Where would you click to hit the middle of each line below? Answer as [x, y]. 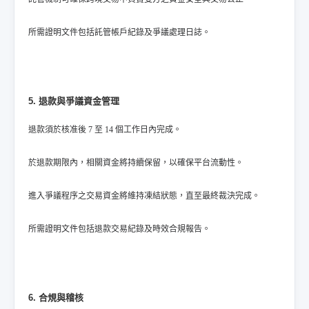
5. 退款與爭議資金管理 [74, 101]
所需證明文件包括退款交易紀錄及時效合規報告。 [119, 229]
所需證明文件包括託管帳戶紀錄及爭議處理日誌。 [119, 32]
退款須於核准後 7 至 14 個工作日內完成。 [105, 130]
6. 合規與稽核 [56, 298]
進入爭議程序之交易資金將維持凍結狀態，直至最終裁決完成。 [144, 196]
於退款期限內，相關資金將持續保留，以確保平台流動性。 [136, 163]
